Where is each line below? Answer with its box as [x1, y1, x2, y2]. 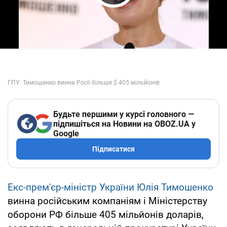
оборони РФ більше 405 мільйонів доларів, [8, 208, 204, 220]
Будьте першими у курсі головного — [53, 109, 194, 119]
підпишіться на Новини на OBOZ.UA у [53, 119, 196, 129]
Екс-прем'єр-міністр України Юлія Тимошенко [8, 181, 213, 193]
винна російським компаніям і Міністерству [8, 195, 207, 207]
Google [53, 128, 79, 138]
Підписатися [92, 144, 135, 153]
